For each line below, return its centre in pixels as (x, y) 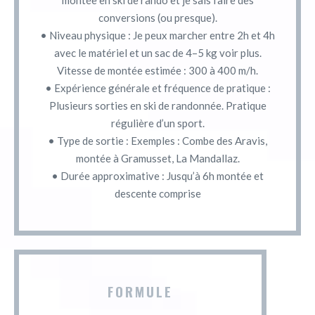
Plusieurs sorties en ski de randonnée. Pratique (157, 105)
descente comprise (157, 193)
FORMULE (140, 291)
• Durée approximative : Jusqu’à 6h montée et (157, 175)
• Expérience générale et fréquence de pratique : (157, 88)
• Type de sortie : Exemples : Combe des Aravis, (157, 140)
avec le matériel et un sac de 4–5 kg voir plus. (157, 52)
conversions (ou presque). (157, 17)
